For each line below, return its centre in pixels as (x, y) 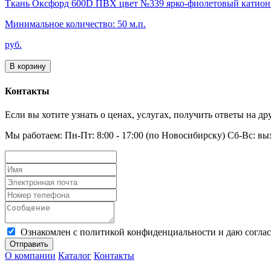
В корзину (28, 67)
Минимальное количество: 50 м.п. (75, 24)
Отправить (29, 244)
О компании (30, 255)
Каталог (75, 255)
